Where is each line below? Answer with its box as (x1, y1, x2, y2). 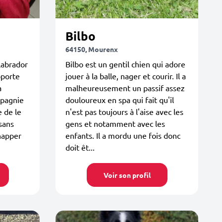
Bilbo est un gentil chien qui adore (65, 59, 185, 69)
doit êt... (65, 142, 95, 152)
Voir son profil (103, 170, 151, 179)
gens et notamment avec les (65, 118, 165, 128)
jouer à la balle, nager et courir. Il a (65, 71, 186, 81)
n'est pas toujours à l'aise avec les (65, 107, 183, 116)
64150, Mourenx (65, 45, 118, 54)
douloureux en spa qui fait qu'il (65, 95, 174, 105)
